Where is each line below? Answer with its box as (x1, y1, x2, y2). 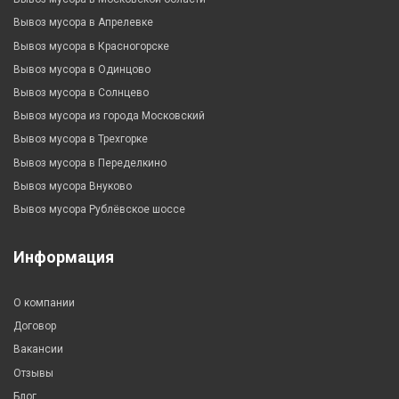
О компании (13, 297, 75, 310)
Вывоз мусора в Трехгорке (13, 133, 148, 146)
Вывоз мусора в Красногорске (13, 39, 169, 53)
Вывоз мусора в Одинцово (13, 62, 151, 76)
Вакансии (13, 343, 63, 356)
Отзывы (13, 366, 53, 379)
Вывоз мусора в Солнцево (13, 85, 149, 99)
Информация (13, 247, 114, 266)
